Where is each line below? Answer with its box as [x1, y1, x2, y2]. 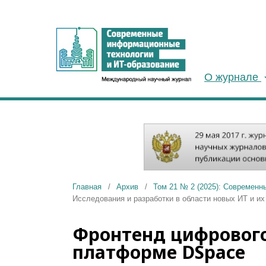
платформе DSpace [72, 240, 245, 265]
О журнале [204, 71, 261, 83]
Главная [72, 182, 102, 192]
